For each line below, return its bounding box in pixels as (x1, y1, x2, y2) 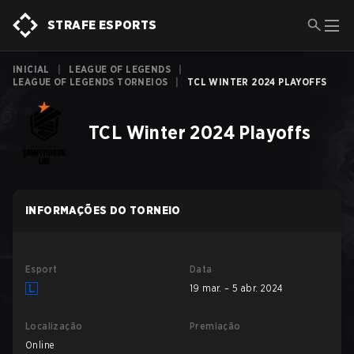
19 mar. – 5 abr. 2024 (190, 282, 284, 294)
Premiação (190, 320, 241, 332)
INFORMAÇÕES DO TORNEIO (25, 204, 181, 217)
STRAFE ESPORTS (47, 17, 157, 32)
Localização (25, 320, 83, 332)
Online (25, 339, 55, 351)
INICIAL (13, 63, 50, 75)
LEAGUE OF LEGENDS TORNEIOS (13, 76, 168, 88)
